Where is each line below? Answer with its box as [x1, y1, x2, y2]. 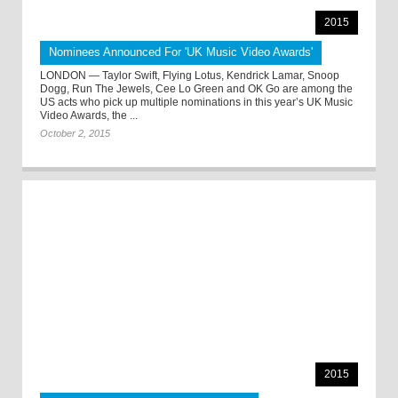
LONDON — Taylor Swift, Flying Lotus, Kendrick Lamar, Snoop [40, 69, 339, 83]
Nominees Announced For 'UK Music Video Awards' [49, 45, 313, 60]
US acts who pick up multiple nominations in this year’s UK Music [40, 96, 353, 109]
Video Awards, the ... [40, 109, 138, 123]
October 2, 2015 [40, 128, 110, 139]
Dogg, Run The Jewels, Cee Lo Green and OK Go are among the [40, 83, 353, 96]
